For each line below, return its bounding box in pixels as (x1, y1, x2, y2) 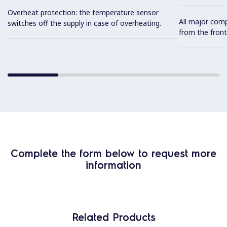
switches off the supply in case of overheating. (8, 18, 161, 28)
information (86, 158, 141, 171)
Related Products (71, 210, 156, 223)
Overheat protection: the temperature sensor (8, 8, 159, 18)
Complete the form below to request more (11, 146, 216, 160)
